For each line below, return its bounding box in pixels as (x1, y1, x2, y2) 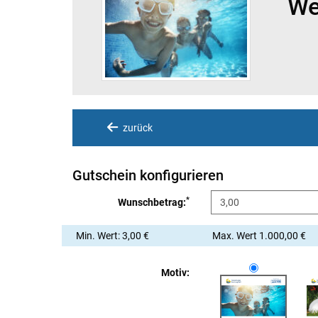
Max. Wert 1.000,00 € (212, 230, 306, 241)
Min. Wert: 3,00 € (76, 230, 149, 241)
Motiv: (161, 267, 190, 278)
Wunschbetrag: (118, 197, 186, 208)
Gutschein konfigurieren (72, 167, 224, 184)
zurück (120, 122, 153, 133)
